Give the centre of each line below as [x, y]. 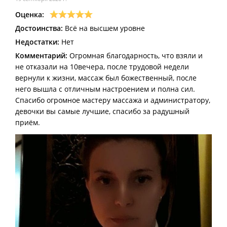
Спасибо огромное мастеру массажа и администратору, [113, 100]
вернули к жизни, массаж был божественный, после [106, 78]
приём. [28, 122]
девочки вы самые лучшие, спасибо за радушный [102, 111]
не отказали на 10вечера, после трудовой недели [102, 66]
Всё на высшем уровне [104, 28]
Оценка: [30, 14]
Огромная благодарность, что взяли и [135, 55]
